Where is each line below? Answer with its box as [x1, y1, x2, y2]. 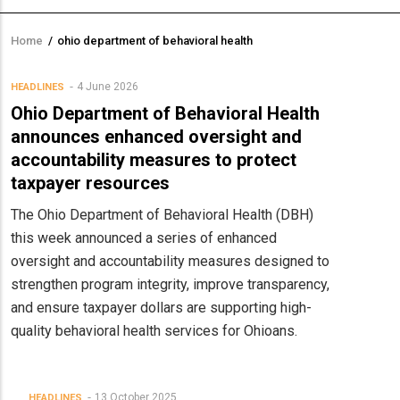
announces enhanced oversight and [11, 126, 302, 148]
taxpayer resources [11, 172, 170, 195]
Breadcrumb [11, 40, 129, 66]
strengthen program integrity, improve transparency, [11, 276, 329, 294]
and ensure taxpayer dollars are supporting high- [11, 299, 312, 317]
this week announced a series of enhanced [11, 229, 277, 247]
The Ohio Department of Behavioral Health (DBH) [11, 206, 313, 224]
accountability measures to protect [11, 149, 296, 171]
